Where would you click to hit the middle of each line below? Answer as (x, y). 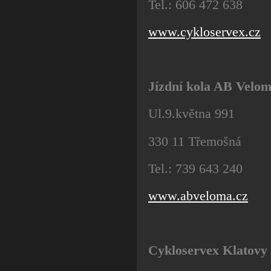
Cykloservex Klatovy (208, 250)
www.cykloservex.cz (204, 31)
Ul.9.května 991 (191, 114)
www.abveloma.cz (198, 195)
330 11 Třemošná (195, 141)
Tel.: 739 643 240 (195, 168)
